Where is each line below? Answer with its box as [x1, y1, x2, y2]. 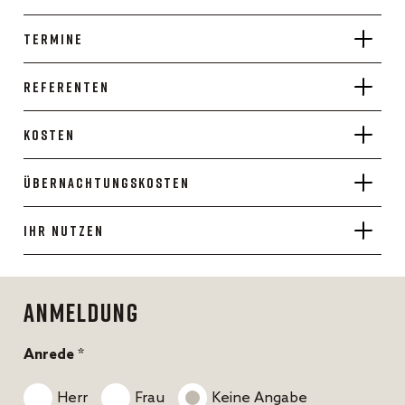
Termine [24, 29, 83, 48]
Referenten [24, 77, 109, 96]
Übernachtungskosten [24, 173, 190, 192]
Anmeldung [24, 297, 139, 327]
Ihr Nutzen [24, 221, 104, 240]
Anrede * [24, 345, 84, 363]
